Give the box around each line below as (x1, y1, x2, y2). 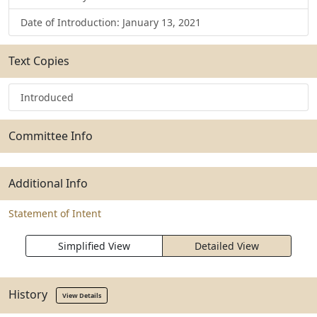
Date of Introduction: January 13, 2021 (21, 16, 201, 29)
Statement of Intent (8, 207, 101, 220)
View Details (62, 291, 101, 300)
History (8, 286, 56, 302)
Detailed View (195, 239, 259, 253)
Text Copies (8, 53, 69, 69)
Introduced (21, 91, 74, 104)
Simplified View (58, 239, 130, 253)
